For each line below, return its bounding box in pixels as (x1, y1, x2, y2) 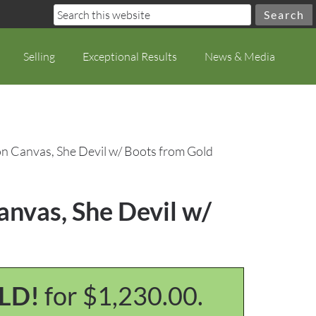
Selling (23, 49, 55, 63)
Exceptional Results (83, 49, 177, 63)
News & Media (205, 49, 275, 63)
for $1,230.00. (44, 280, 203, 311)
